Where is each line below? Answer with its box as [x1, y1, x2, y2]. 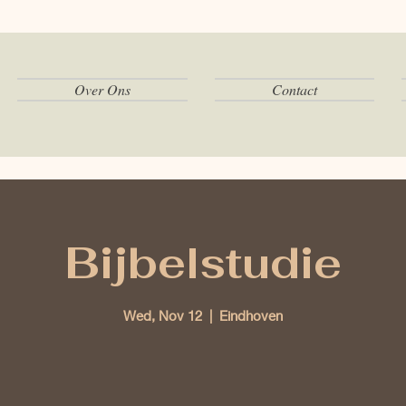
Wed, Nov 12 [123, 306, 202, 324]
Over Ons [74, 80, 130, 99]
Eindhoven [219, 306, 283, 324]
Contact [272, 80, 317, 99]
